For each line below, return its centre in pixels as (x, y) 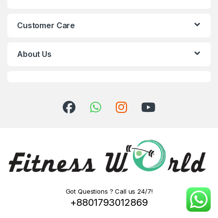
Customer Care (46, 26)
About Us (34, 54)
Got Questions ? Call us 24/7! (109, 191)
